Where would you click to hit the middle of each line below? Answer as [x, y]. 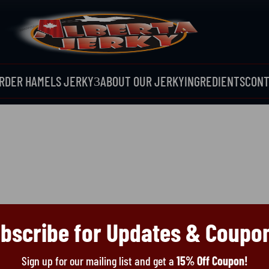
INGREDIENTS [214, 81]
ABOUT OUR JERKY [142, 81]
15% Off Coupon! [212, 260]
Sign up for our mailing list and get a [99, 260]
